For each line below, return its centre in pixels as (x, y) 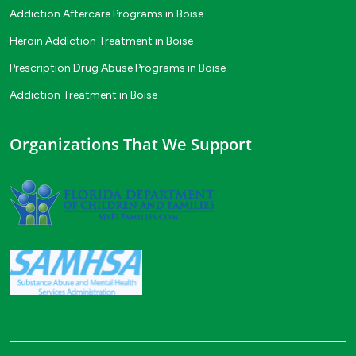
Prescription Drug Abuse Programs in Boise (118, 68)
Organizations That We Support (131, 145)
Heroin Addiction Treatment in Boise (101, 41)
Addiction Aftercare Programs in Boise (106, 14)
